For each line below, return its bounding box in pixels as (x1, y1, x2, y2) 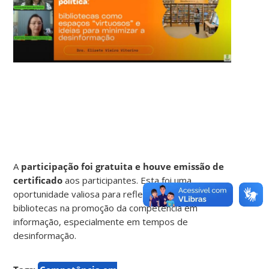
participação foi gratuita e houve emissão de (21, 160, 225, 172)
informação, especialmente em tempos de (13, 215, 189, 228)
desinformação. (13, 229, 77, 241)
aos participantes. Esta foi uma (62, 174, 192, 186)
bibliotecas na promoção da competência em (13, 201, 198, 214)
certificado (13, 174, 63, 186)
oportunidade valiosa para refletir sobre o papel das (13, 187, 230, 200)
